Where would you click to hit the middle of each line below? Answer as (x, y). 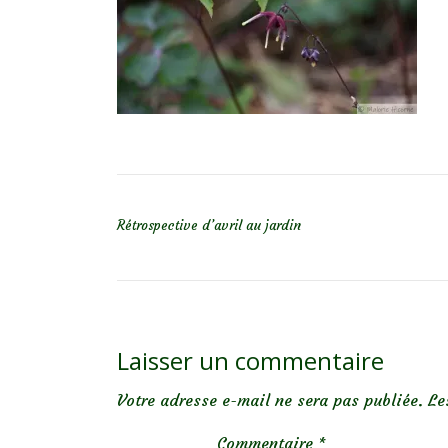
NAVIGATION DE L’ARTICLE (229, 201)
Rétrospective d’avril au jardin (209, 225)
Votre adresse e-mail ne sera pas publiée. (270, 400)
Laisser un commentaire (250, 360)
